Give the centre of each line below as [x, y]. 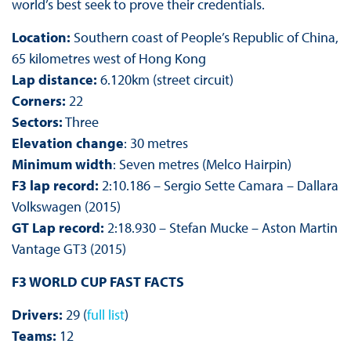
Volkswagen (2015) [66, 207]
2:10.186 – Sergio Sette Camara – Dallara [218, 186]
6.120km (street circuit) [165, 80]
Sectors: [37, 122]
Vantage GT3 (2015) [69, 249]
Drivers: [37, 315]
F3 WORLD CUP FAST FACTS [98, 282]
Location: [42, 38]
